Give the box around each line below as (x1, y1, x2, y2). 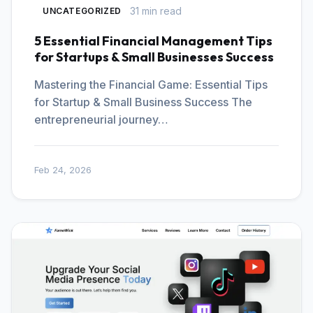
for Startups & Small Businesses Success (34, 49, 274, 65)
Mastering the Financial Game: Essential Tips (34, 78, 268, 92)
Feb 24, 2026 (34, 164, 92, 175)
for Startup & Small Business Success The (34, 95, 252, 109)
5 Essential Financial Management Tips (34, 33, 272, 49)
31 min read (129, 4, 182, 17)
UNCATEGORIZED (43, 6, 122, 16)
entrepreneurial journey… (34, 112, 168, 126)
